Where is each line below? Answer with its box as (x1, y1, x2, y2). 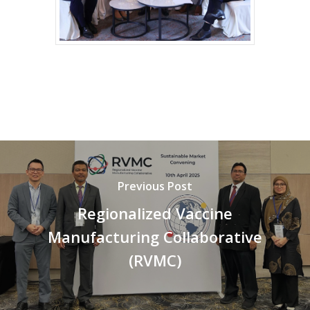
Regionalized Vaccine (77, 202, 232, 224)
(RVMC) (129, 249, 181, 271)
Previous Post (118, 178, 192, 194)
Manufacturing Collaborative (48, 226, 262, 247)
